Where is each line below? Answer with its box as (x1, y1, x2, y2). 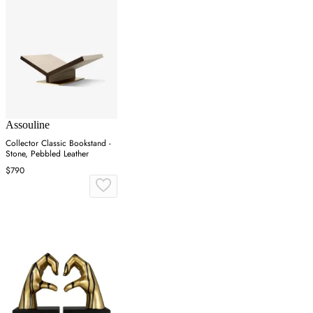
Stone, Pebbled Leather (6, 147, 89, 160)
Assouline (6, 118, 50, 131)
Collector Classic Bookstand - (6, 136, 111, 150)
